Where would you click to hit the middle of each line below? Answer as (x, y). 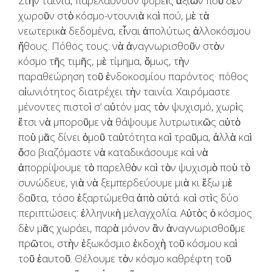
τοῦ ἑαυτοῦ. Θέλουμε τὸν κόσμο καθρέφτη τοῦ (125, 259)
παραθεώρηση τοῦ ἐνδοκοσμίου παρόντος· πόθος (133, 76)
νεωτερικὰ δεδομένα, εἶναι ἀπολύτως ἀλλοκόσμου (134, 31)
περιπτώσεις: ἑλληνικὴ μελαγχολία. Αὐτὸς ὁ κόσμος (135, 213)
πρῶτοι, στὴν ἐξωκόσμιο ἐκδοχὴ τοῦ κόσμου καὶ (128, 243)
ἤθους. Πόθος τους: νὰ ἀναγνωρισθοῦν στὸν (121, 46)
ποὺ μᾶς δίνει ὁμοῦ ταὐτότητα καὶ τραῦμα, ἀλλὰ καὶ (135, 137)
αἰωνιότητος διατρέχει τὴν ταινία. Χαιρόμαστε (124, 92)
